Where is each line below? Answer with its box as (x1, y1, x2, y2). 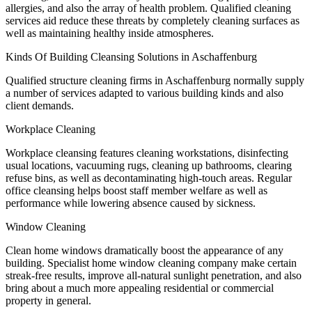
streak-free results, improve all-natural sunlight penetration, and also (6, 269, 302, 281)
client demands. (6, 99, 74, 111)
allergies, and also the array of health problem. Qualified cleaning (6, 1, 291, 14)
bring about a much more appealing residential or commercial (6, 281, 274, 294)
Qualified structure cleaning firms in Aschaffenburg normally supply (6, 74, 304, 86)
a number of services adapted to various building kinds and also (6, 86, 283, 99)
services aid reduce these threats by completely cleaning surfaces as (6, 14, 299, 26)
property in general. (6, 294, 91, 306)
